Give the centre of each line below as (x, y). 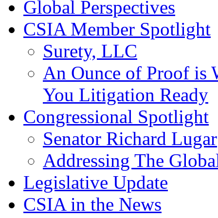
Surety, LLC (90, 51)
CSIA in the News (92, 204)
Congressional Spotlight (116, 116)
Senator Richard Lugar (130, 138)
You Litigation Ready (126, 94)
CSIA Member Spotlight (117, 29)
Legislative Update (96, 182)
